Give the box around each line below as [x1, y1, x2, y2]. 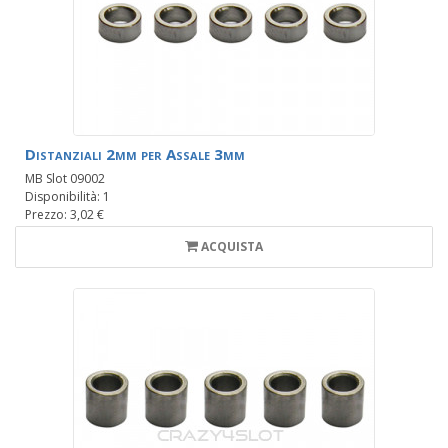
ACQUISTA [201, 238, 263, 256]
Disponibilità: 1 [25, 188, 110, 206]
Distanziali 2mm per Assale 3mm [25, 144, 245, 165]
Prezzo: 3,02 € [25, 206, 104, 224]
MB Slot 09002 [25, 170, 105, 188]
